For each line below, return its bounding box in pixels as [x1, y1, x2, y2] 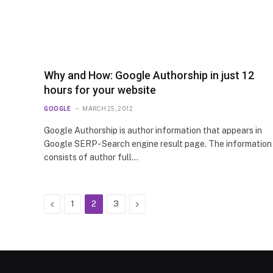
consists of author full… [44, 152, 138, 163]
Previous [53, 199, 87, 209]
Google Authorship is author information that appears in [44, 126, 262, 136]
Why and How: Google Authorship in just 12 [44, 69, 254, 82]
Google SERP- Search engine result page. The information [44, 139, 272, 149]
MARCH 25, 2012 [82, 105, 133, 113]
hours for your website [44, 83, 156, 97]
